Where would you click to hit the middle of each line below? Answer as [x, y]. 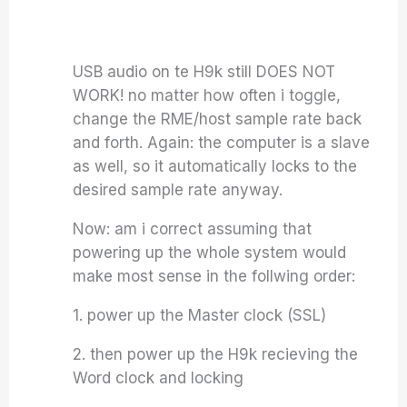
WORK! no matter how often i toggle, [207, 95]
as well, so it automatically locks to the [215, 166]
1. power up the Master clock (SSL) [200, 315]
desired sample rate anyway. [178, 190]
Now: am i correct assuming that [193, 229]
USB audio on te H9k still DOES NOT [204, 72]
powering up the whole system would [210, 253]
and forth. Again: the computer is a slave [222, 143]
